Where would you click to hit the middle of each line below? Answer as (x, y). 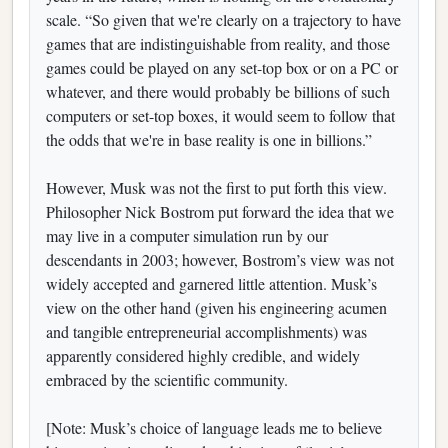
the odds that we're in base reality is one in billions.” (209, 139)
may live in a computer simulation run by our (187, 235)
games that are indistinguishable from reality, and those (218, 43)
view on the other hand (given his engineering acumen (216, 307)
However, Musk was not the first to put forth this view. (216, 187)
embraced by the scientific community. (167, 379)
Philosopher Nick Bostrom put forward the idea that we (220, 211)
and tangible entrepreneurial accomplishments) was (206, 331)
